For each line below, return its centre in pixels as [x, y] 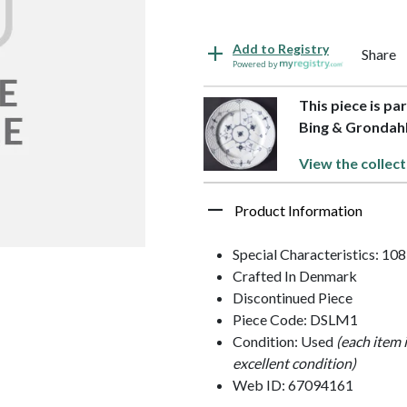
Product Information [298, 210]
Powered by [256, 64]
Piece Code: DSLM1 [295, 319]
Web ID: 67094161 [293, 384]
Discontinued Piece [293, 297]
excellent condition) [294, 362]
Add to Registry [281, 48]
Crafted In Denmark [295, 275]
